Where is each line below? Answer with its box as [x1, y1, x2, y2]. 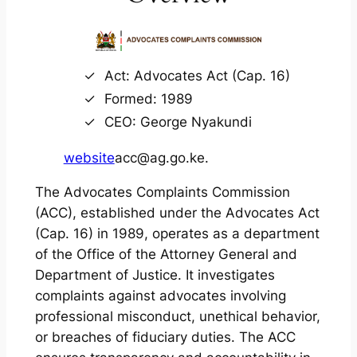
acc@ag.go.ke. [114, 149, 209, 166]
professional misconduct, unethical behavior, [34, 308, 320, 324]
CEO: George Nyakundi [104, 113, 252, 130]
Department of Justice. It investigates [34, 266, 275, 283]
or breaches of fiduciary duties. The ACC [34, 328, 296, 345]
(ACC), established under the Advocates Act [34, 204, 320, 221]
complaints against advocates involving [34, 287, 286, 304]
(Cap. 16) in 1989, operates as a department [34, 225, 320, 241]
